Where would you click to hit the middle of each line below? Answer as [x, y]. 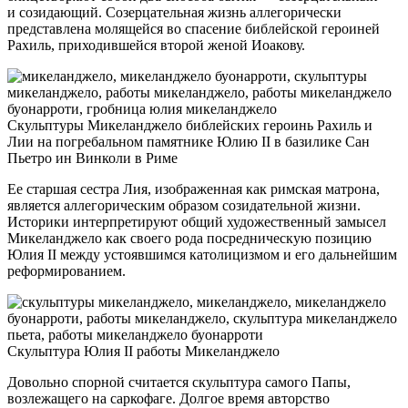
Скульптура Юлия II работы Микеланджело [143, 352]
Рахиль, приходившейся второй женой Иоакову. [156, 46]
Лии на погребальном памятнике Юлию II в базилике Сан [189, 142]
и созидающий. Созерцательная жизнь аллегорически [174, 13]
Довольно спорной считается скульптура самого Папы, [179, 382]
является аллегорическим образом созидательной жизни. [184, 206]
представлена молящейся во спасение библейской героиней [194, 29]
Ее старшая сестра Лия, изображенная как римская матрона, [194, 189]
